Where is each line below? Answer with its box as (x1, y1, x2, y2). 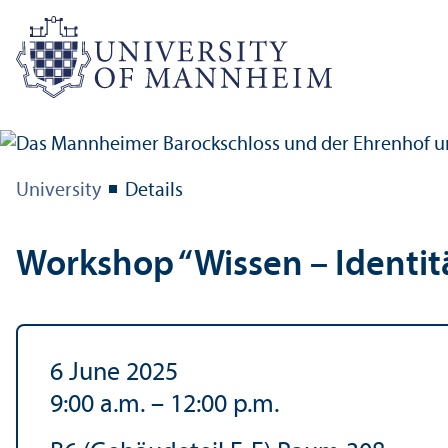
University (16, 180, 101, 201)
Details (125, 180, 183, 201)
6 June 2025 (50, 359, 178, 387)
